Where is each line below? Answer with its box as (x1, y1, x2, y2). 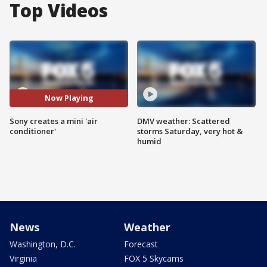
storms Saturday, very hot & (137, 125, 243, 136)
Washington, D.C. (10, 238, 76, 250)
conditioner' (10, 125, 56, 136)
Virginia (10, 252, 37, 264)
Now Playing (44, 92, 94, 104)
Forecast (124, 238, 158, 250)
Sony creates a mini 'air (10, 115, 98, 126)
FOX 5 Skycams (124, 252, 184, 264)
